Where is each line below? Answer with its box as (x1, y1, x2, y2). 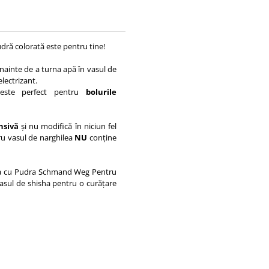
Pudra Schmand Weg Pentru (14, 166, 116, 177)
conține (89, 132, 117, 143)
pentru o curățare (50, 178, 117, 189)
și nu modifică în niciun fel (20, 121, 117, 131)
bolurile (79, 86, 117, 97)
